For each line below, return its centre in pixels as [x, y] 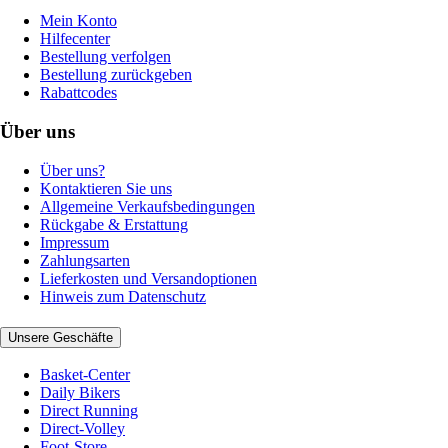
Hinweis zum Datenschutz [123, 296]
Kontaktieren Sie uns [106, 188]
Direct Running [89, 411]
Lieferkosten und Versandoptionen [148, 278]
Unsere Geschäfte [60, 337]
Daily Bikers [80, 393]
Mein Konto [78, 21]
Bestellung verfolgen [105, 57]
